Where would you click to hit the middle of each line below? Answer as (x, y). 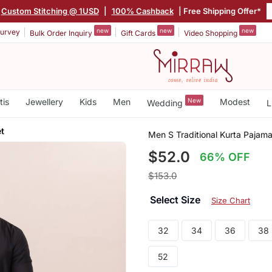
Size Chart (230, 200)
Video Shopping (212, 33)
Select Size (176, 199)
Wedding (166, 103)
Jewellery (44, 102)
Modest (235, 102)
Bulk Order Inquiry (62, 33)
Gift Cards (139, 33)
